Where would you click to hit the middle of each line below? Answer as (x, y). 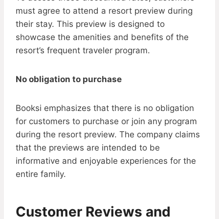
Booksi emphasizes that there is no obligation (105, 108)
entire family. (41, 174)
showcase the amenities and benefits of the (102, 37)
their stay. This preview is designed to (90, 24)
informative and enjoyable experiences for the (106, 161)
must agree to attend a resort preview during (104, 11)
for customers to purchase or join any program (106, 121)
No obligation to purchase (69, 79)
